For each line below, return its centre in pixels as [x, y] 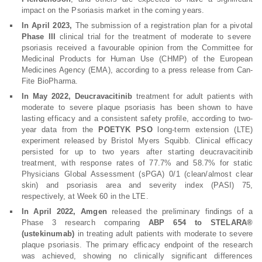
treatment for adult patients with [193, 96]
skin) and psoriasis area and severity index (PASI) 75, [137, 185]
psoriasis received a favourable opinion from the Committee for [137, 48]
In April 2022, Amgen [64, 211]
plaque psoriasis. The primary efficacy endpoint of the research [137, 245]
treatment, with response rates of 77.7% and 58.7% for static [137, 163]
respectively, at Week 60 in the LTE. [85, 196]
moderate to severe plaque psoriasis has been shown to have [137, 107]
